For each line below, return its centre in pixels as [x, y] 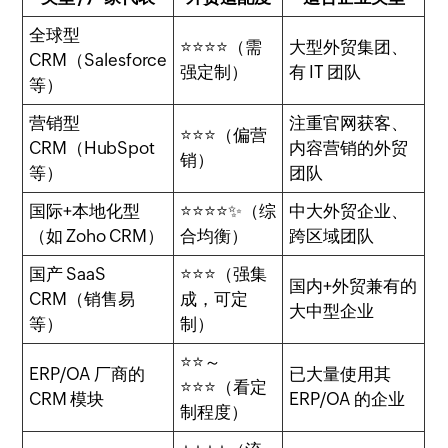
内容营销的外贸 [349, 147]
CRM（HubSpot [92, 147]
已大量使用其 [340, 373]
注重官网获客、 [349, 122]
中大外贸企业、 [349, 210]
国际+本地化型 [85, 210]
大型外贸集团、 [349, 46]
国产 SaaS [68, 273]
